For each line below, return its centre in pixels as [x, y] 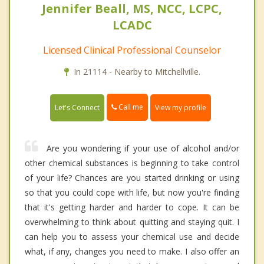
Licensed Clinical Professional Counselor [132, 50]
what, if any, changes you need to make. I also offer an [132, 251]
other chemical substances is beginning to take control [132, 163]
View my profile [181, 107]
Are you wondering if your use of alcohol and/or [143, 148]
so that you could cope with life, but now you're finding [132, 192]
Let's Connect [77, 107]
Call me [130, 107]
